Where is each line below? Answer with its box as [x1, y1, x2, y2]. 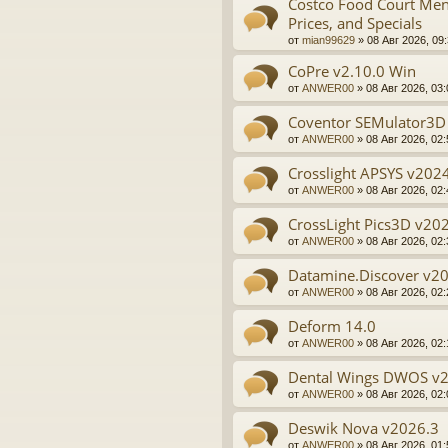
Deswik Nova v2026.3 [288, 418, 439, 439]
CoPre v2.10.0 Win [288, 61, 416, 82]
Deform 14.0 [288, 316, 376, 337]
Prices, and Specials [288, 13, 422, 34]
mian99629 [302, 34, 355, 47]
